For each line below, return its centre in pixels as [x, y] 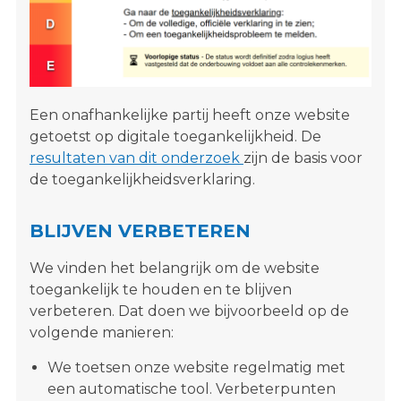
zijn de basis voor [303, 158]
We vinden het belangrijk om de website [174, 268]
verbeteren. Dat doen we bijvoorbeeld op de [189, 311]
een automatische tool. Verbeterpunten [191, 388]
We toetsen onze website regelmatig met [196, 367]
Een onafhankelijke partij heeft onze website [189, 115]
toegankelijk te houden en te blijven [160, 289]
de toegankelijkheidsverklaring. [142, 179]
